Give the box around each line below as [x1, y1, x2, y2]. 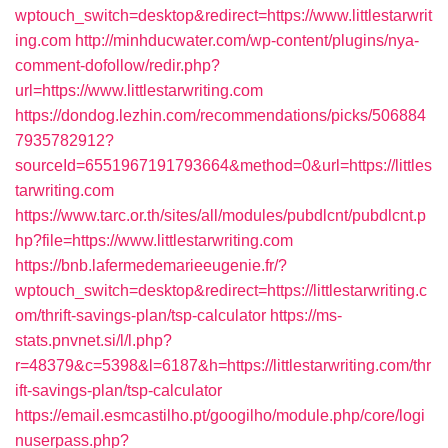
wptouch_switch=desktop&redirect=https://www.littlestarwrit [15, 7, 432, 24]
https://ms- [270, 307, 342, 324]
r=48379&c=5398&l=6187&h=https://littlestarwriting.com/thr [15, 357, 431, 374]
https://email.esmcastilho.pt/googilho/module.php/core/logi [15, 407, 425, 424]
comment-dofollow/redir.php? [15, 57, 220, 74]
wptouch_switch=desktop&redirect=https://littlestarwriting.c [15, 282, 427, 299]
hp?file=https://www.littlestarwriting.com [15, 232, 293, 249]
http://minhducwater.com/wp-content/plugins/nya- [75, 32, 419, 49]
